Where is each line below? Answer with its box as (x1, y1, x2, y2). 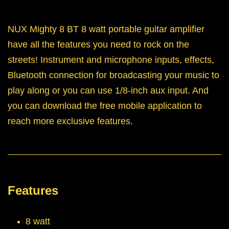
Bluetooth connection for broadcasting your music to (8, 70, 219, 81)
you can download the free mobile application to (8, 101, 202, 111)
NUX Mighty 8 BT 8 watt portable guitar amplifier (8, 24, 204, 35)
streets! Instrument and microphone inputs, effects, (8, 55, 214, 65)
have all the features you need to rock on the (8, 39, 189, 50)
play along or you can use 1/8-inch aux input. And (8, 85, 209, 96)
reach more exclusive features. (8, 116, 133, 127)
